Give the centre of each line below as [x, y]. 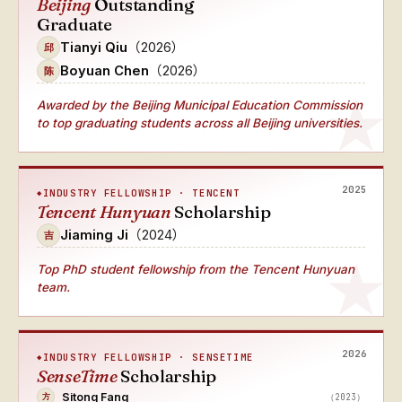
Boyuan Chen [105, 70]
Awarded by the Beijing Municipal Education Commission [200, 105]
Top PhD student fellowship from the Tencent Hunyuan [196, 269]
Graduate [74, 24]
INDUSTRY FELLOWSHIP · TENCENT [141, 193]
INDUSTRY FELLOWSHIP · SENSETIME [148, 357]
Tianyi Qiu [94, 47]
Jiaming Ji [94, 235]
